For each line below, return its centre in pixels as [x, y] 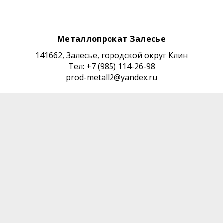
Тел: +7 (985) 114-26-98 [111, 66]
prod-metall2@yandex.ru [111, 77]
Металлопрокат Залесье [111, 39]
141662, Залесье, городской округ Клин [111, 55]
